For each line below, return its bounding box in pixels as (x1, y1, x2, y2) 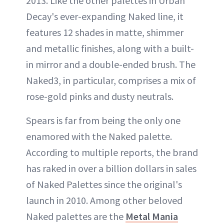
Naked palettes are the (26, 209, 125, 222)
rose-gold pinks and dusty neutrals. (26, 89, 173, 102)
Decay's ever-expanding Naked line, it (26, 9, 183, 22)
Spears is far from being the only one (26, 113, 180, 126)
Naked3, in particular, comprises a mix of (26, 73, 196, 86)
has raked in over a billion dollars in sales (26, 161, 196, 174)
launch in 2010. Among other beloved (26, 193, 182, 206)
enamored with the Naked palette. (26, 129, 172, 142)
